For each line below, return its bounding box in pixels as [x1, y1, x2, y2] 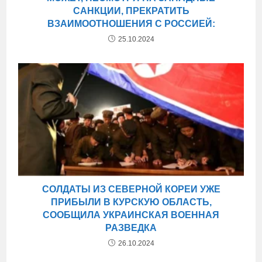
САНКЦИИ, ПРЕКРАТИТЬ [73, 6, 189, 16]
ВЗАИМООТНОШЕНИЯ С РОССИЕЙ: [47, 19, 215, 29]
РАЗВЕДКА [105, 222, 157, 233]
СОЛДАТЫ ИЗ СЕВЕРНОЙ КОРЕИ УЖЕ [42, 184, 220, 194]
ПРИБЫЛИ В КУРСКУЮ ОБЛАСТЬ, [50, 196, 212, 207]
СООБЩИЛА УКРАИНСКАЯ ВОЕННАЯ [43, 209, 219, 220]
